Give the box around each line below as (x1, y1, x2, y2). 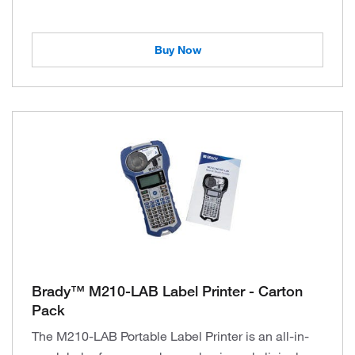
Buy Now (154, 43, 201, 57)
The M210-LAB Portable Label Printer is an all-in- (32, 328, 309, 344)
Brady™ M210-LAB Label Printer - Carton (32, 282, 303, 300)
